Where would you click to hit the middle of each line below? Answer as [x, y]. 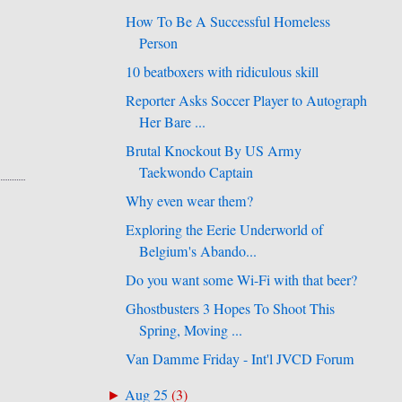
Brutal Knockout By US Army [214, 151]
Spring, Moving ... [191, 331]
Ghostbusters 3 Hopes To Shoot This [231, 309]
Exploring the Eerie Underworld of [225, 230]
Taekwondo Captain [197, 173]
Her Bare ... [173, 122]
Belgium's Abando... [198, 252]
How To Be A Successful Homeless [228, 22]
